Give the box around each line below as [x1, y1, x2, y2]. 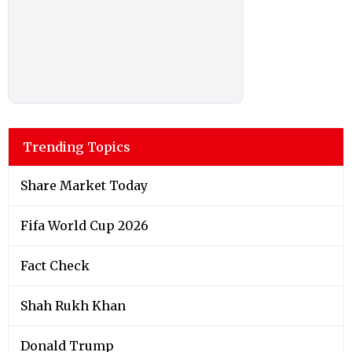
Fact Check [20, 257, 90, 273]
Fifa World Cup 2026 [20, 217, 148, 233]
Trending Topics [23, 138, 130, 155]
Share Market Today [20, 177, 148, 193]
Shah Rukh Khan [20, 297, 126, 313]
